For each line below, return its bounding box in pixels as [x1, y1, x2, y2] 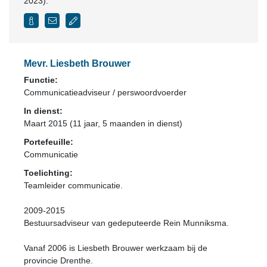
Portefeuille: [24, 137, 73, 147]
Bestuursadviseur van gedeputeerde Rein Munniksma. [24, 218, 229, 228]
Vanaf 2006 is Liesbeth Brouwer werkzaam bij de [24, 243, 207, 253]
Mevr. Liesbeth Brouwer [24, 58, 131, 69]
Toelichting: [24, 168, 73, 178]
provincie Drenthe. [24, 256, 93, 265]
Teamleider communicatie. [24, 181, 123, 190]
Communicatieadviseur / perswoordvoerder [24, 88, 187, 97]
